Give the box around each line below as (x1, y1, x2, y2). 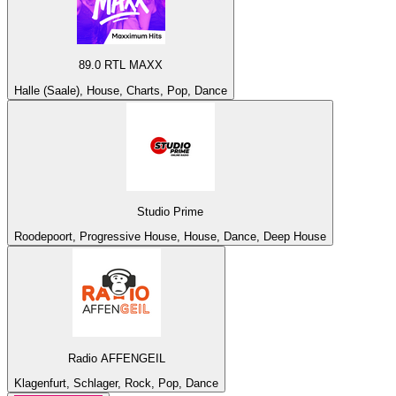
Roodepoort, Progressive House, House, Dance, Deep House (14, 230, 326, 244)
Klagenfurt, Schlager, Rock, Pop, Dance (14, 376, 218, 390)
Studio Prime (137, 204, 203, 218)
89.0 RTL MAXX (79, 58, 163, 72)
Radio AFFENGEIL (67, 351, 165, 365)
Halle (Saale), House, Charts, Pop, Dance (14, 83, 227, 97)
